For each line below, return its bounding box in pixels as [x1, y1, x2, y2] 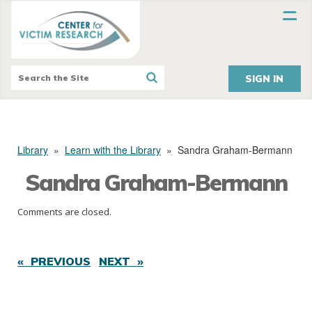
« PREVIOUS [17, 254, 91, 269]
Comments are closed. [17, 205, 111, 219]
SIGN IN [245, 72, 284, 86]
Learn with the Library [65, 143, 161, 157]
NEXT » [99, 254, 143, 269]
